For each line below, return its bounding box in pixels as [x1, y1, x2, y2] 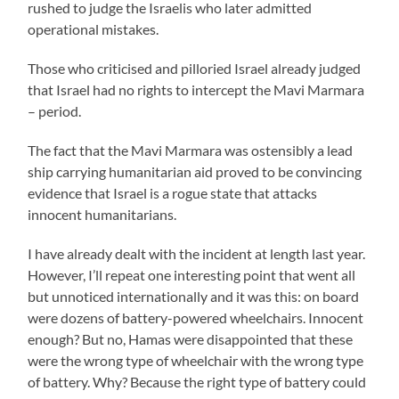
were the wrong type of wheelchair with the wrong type [28, 351, 364, 369]
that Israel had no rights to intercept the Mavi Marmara [28, 80, 365, 98]
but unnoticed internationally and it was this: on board [28, 287, 360, 305]
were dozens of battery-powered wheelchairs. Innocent [28, 308, 364, 326]
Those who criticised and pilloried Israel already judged [28, 59, 362, 77]
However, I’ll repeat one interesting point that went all [28, 265, 356, 283]
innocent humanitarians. [28, 205, 177, 223]
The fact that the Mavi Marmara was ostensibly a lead [28, 141, 354, 159]
